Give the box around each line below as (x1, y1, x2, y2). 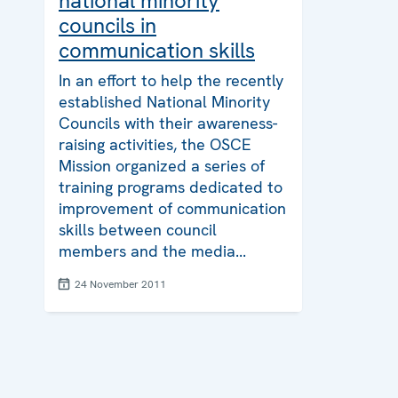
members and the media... (59, 240, 246, 261)
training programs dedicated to (59, 176, 283, 197)
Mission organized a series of (59, 155, 265, 176)
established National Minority (59, 91, 270, 112)
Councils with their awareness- (59, 112, 277, 133)
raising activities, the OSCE (59, 133, 251, 155)
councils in (59, 11, 156, 39)
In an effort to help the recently (59, 69, 283, 91)
